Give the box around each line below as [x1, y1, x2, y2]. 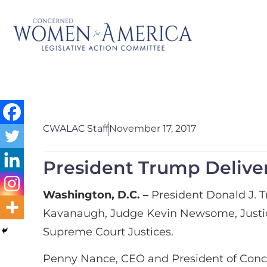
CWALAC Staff [43, 123, 108, 134]
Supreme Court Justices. [43, 225, 173, 238]
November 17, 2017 [109, 123, 196, 134]
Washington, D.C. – [43, 188, 151, 201]
